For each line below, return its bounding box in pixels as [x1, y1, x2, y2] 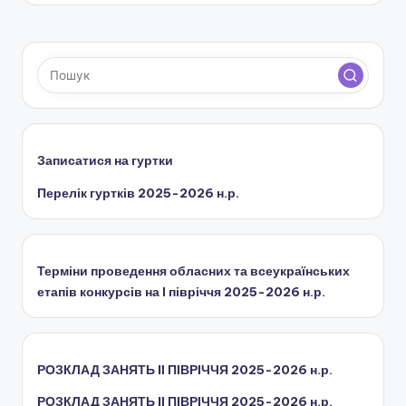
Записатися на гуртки [37, 152, 173, 169]
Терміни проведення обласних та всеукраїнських [37, 262, 350, 279]
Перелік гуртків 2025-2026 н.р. [37, 184, 239, 201]
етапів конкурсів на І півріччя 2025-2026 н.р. [37, 283, 325, 300]
